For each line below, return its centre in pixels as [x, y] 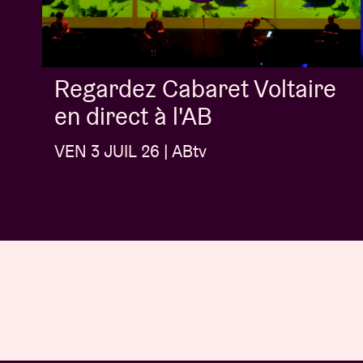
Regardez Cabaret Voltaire [195, 89]
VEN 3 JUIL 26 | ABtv [130, 152]
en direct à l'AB [133, 117]
